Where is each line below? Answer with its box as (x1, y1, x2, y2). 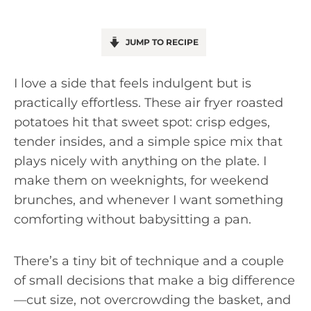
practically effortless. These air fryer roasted (14, 95, 283, 110)
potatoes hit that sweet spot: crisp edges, (14, 115, 270, 130)
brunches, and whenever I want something (14, 192, 283, 208)
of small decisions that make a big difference (14, 273, 295, 288)
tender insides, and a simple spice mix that (14, 134, 283, 149)
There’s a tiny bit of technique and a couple (14, 253, 284, 269)
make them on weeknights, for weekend (14, 173, 269, 188)
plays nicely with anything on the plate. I (14, 153, 267, 169)
